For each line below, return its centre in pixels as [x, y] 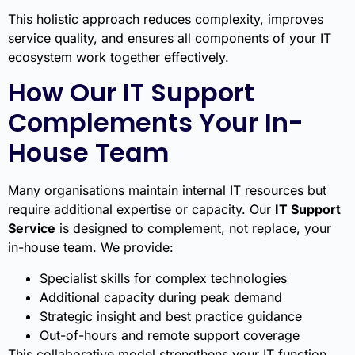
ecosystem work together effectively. [118, 57]
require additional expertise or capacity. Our [141, 210]
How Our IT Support [131, 93]
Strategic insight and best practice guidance [171, 316]
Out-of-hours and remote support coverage [170, 335]
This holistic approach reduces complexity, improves [166, 19]
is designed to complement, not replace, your [193, 229]
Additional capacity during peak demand [161, 297]
